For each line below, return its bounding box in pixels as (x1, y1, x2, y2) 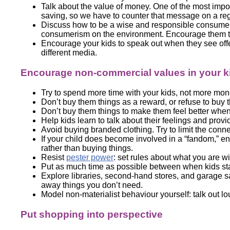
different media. (41, 48, 97, 57)
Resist (41, 152, 66, 162)
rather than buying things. (41, 143, 133, 152)
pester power (66, 152, 113, 162)
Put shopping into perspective (21, 208, 163, 220)
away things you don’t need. (41, 180, 143, 189)
